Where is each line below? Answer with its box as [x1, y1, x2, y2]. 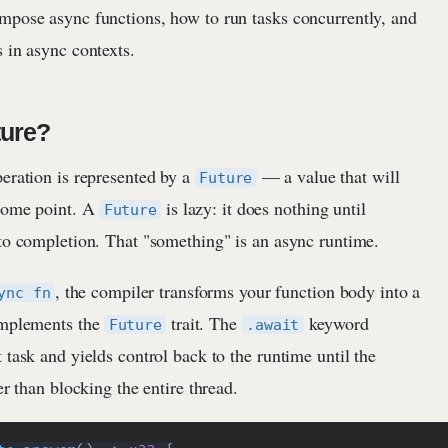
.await [246, 315, 300, 333]
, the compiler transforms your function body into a [54, 278, 421, 303]
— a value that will [256, 163, 400, 188]
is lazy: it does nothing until [161, 195, 366, 220]
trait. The [166, 310, 242, 335]
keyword [303, 310, 369, 335]
